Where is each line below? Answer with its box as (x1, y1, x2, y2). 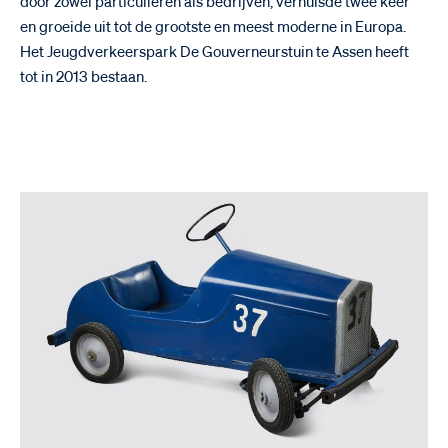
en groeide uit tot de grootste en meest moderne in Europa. (20, 19, 406, 35)
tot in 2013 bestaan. (20, 69, 147, 85)
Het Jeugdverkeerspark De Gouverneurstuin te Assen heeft (20, 44, 409, 60)
